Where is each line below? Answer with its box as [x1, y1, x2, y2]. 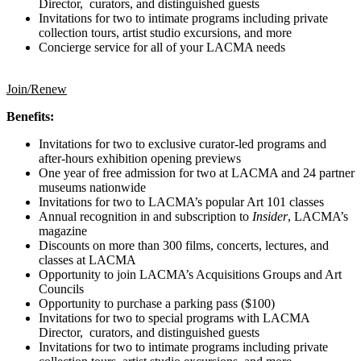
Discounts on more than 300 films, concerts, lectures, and [39, 238, 329, 252]
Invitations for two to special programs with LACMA [39, 310, 309, 325]
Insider [252, 209, 288, 223]
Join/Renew [6, 81, 67, 96]
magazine [39, 223, 87, 238]
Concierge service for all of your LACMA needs [39, 39, 285, 54]
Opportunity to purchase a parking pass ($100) [39, 296, 275, 310]
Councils [39, 281, 84, 296]
